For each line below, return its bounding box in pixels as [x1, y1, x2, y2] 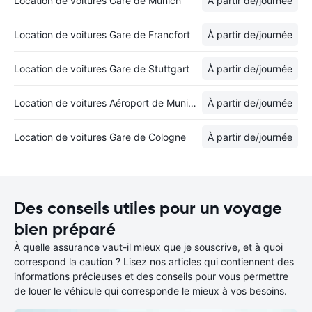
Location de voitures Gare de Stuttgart [14, 62, 189, 75]
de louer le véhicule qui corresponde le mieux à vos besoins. [14, 285, 287, 297]
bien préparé [14, 219, 116, 240]
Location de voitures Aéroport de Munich [188, 96, 196, 109]
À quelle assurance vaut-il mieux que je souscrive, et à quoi [14, 241, 283, 253]
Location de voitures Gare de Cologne [14, 130, 186, 143]
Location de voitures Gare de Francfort [14, 28, 190, 40]
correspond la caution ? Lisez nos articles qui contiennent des [14, 256, 294, 267]
